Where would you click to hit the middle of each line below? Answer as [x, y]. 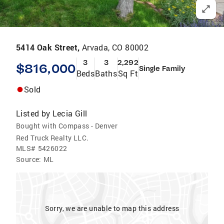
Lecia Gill [70, 113]
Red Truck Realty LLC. [52, 138]
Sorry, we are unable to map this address [112, 208]
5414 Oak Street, [49, 47]
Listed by [33, 113]
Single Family [162, 68]
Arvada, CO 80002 [115, 47]
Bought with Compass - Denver [67, 126]
